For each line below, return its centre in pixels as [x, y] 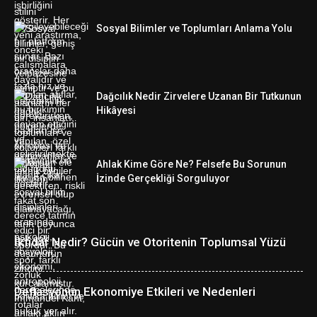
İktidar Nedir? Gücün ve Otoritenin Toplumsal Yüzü [150, 242]
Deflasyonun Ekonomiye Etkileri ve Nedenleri [135, 292]
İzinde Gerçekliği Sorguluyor [163, 179]
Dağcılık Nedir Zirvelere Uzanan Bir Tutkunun [199, 97]
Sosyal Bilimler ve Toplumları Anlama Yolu [194, 29]
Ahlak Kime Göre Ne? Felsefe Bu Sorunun [191, 165]
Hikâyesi [116, 111]
